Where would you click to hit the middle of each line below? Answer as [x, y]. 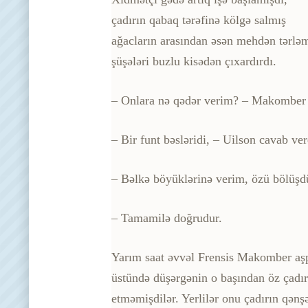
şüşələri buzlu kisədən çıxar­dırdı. [194, 61]
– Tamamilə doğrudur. [167, 218]
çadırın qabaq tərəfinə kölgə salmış [199, 20]
